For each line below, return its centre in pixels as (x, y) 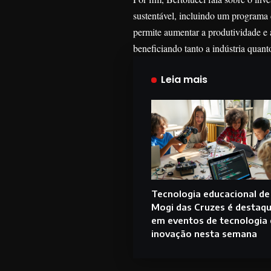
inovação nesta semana (204, 234)
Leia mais (184, 80)
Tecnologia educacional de (210, 194)
